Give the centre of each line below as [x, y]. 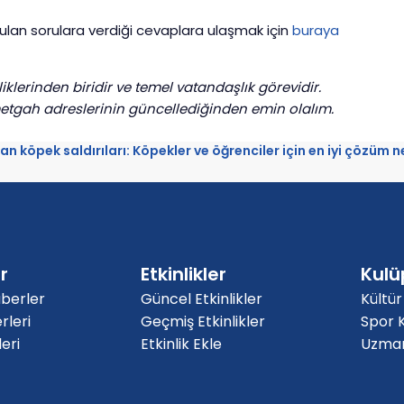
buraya [316, 31]
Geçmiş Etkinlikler [203, 322]
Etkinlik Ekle [181, 344]
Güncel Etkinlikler [202, 299]
